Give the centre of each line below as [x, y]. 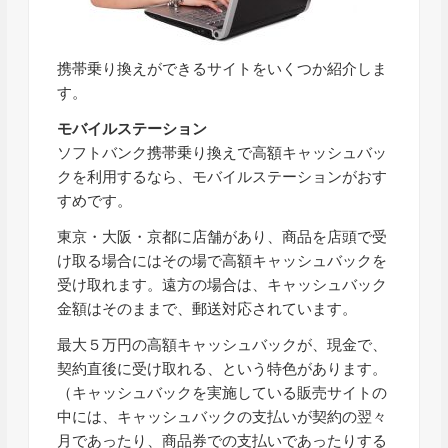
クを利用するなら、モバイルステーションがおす [222, 176]
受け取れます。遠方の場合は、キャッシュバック [222, 284]
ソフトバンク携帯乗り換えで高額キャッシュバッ [222, 152]
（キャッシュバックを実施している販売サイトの [222, 392]
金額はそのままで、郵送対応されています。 [207, 308]
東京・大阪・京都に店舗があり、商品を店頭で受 [222, 236]
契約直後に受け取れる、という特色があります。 [222, 368]
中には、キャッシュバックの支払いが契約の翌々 [222, 416]
